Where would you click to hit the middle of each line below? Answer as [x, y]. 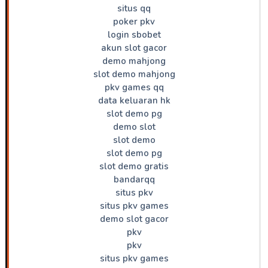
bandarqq [134, 179]
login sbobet [134, 34]
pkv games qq [134, 87]
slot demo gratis [134, 166]
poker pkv [134, 21]
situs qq [134, 8]
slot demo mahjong [134, 74]
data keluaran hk [134, 100]
